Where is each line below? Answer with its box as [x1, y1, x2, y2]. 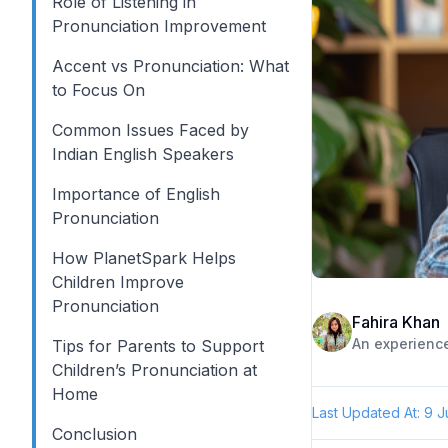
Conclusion [52, 424, 137, 444]
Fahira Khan [352, 312, 440, 332]
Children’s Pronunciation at [52, 360, 257, 380]
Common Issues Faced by [52, 120, 249, 140]
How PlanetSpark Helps [52, 248, 236, 268]
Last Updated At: [312, 404, 424, 421]
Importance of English [52, 184, 220, 204]
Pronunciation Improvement [52, 16, 266, 36]
